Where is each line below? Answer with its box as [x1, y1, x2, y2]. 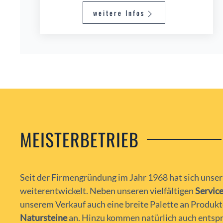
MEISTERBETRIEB [20, 125, 139, 152]
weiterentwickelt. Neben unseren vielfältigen [20, 185, 195, 196]
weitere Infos [93, 7, 145, 18]
